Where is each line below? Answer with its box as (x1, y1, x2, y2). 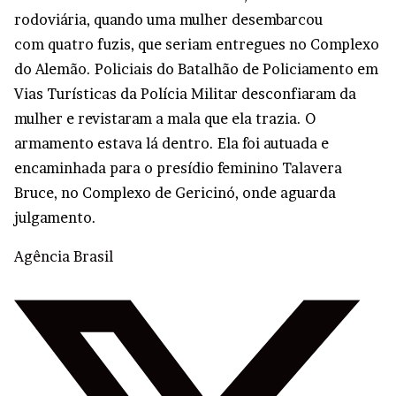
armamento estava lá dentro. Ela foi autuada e (14, 133, 329, 152)
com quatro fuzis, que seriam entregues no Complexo (14, 34, 379, 53)
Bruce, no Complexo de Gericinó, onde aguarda (14, 183, 336, 202)
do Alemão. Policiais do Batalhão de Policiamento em (14, 59, 378, 78)
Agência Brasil (14, 247, 113, 265)
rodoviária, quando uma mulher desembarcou (14, 10, 323, 28)
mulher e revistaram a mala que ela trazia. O (14, 109, 316, 127)
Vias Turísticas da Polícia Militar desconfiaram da (14, 84, 356, 103)
